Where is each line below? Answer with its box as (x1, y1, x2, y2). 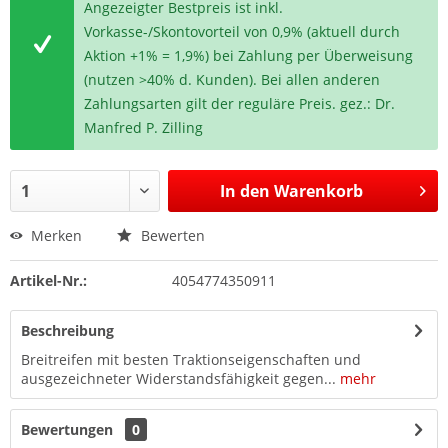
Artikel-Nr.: (10, 271, 87, 290)
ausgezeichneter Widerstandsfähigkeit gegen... (21, 369, 336, 388)
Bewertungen (21, 420, 113, 439)
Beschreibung (21, 321, 114, 340)
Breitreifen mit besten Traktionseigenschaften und (21, 350, 361, 369)
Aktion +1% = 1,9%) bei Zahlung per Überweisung (84, 46, 414, 65)
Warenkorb (273, 180, 363, 202)
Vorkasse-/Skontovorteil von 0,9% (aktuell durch (84, 22, 401, 41)
